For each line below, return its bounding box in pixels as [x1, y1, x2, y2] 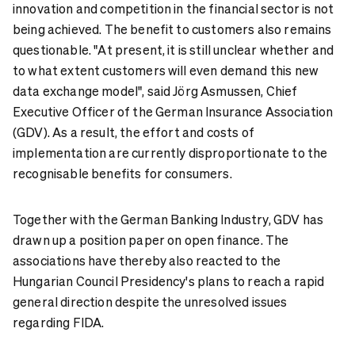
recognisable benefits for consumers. [13, 164, 232, 181]
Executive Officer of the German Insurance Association [13, 102, 334, 120]
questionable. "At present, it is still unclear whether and [13, 40, 334, 58]
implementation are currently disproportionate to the [13, 143, 328, 161]
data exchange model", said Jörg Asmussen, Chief [13, 82, 298, 99]
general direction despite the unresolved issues [13, 292, 288, 310]
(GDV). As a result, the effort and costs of [13, 123, 254, 140]
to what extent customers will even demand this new [13, 61, 319, 78]
